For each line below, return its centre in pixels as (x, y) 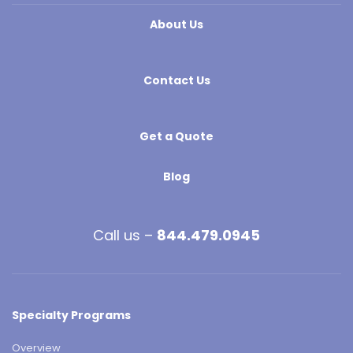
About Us (176, 24)
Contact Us (176, 80)
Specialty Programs (71, 315)
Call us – (125, 235)
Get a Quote (176, 136)
